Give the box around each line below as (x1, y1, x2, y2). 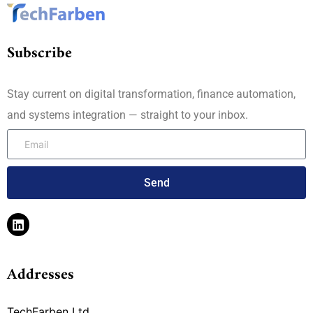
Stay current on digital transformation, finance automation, (7, 87, 296, 101)
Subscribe (7, 40, 72, 68)
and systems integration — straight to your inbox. (7, 108, 248, 122)
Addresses (7, 261, 74, 289)
